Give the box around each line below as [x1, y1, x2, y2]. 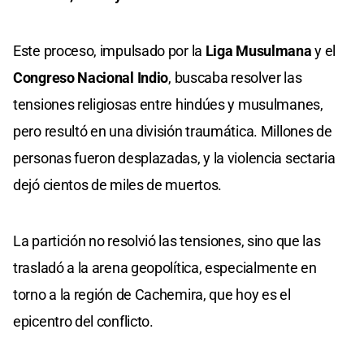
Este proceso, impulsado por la [13, 41, 206, 59]
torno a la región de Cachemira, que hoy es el [13, 285, 291, 303]
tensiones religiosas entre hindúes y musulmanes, [13, 95, 323, 113]
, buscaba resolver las [168, 68, 302, 86]
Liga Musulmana [205, 41, 312, 59]
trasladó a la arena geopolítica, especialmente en [13, 258, 317, 276]
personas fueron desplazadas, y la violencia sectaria [13, 149, 336, 167]
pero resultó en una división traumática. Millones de [13, 122, 332, 140]
